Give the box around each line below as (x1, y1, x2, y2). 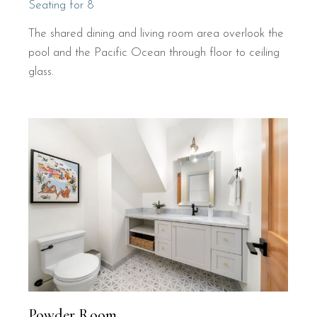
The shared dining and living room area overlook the (28, 27, 284, 40)
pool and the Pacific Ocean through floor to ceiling (28, 46, 280, 59)
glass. (28, 65, 54, 78)
